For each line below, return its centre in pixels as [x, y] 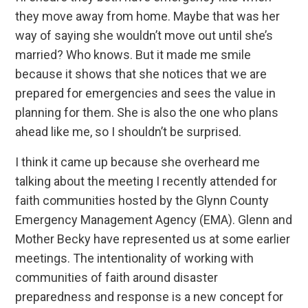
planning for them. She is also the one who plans [147, 113]
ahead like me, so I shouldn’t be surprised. [129, 132]
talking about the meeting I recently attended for [146, 181]
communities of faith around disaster [117, 278]
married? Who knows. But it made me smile [133, 55]
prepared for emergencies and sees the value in [146, 93]
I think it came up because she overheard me [138, 162]
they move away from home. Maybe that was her [148, 16]
